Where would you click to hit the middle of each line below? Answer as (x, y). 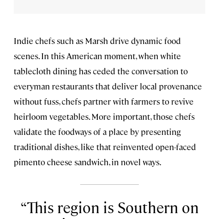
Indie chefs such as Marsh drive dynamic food (97, 40)
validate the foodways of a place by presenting (97, 131)
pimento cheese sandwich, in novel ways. (88, 162)
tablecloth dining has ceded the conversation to (101, 71)
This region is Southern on (113, 207)
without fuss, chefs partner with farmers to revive (104, 101)
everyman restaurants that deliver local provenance (108, 86)
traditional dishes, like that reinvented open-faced (105, 146)
